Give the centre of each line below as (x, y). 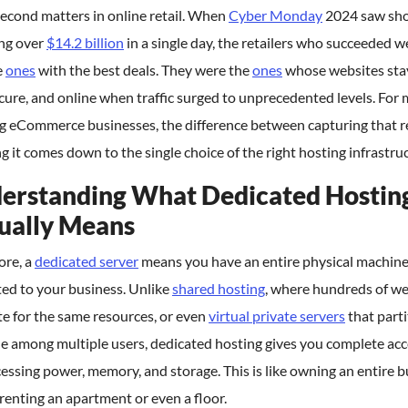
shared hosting (219, 288)
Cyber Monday (275, 15)
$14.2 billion (85, 42)
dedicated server (87, 261)
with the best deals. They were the (144, 70)
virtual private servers (277, 316)
